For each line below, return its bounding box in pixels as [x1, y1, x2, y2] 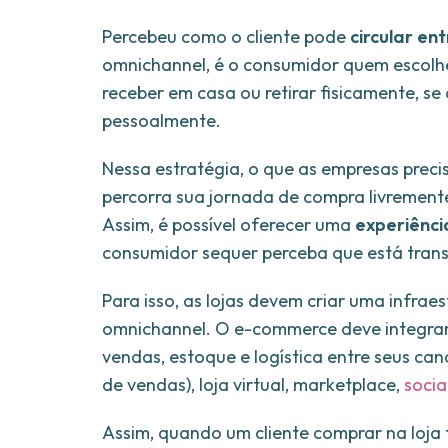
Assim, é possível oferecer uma [102, 213, 355, 237]
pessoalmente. [102, 109, 221, 133]
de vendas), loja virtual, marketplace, [102, 373, 404, 397]
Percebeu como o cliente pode [102, 25, 350, 49]
